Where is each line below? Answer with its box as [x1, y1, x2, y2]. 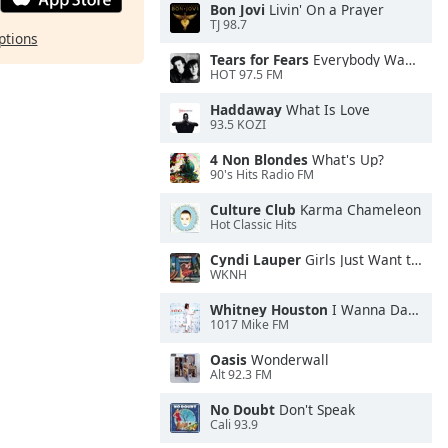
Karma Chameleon [296, 200, 421, 219]
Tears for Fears [210, 50, 309, 69]
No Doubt [210, 400, 275, 419]
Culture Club [210, 200, 296, 219]
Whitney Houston [210, 300, 328, 319]
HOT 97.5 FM [210, 66, 283, 84]
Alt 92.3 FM [210, 366, 272, 384]
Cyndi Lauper [210, 250, 301, 269]
